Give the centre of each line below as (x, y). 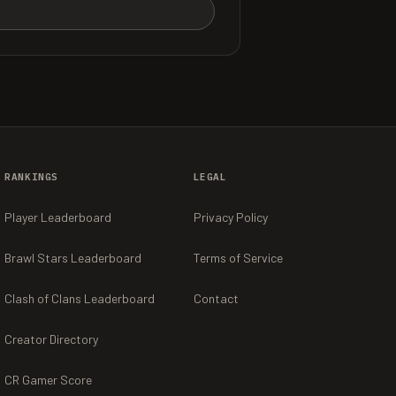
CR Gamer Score (49, 380)
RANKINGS (31, 177)
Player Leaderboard (58, 217)
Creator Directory (52, 339)
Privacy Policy (230, 217)
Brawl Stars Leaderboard (73, 258)
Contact (216, 298)
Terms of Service (238, 258)
